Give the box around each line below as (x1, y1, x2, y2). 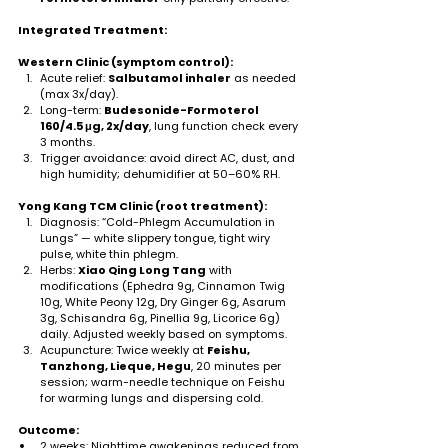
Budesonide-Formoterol (104, 101, 261, 118)
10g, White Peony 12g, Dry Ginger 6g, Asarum (40, 293, 289, 310)
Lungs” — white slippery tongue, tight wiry (40, 229, 273, 246)
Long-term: (40, 101, 104, 118)
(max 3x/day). (40, 85, 118, 102)
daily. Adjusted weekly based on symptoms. (40, 325, 287, 342)
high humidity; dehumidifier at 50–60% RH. (40, 165, 280, 182)
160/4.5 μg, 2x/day (40, 117, 149, 134)
